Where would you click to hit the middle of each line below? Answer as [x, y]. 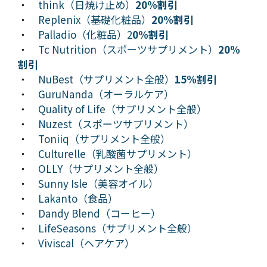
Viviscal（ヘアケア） [86, 243]
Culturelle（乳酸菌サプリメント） [118, 153]
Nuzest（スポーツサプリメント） [116, 123]
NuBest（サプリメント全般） [106, 79]
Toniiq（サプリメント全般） [104, 138]
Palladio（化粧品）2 [85, 34]
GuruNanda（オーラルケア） [106, 94]
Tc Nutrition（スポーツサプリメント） [128, 49]
